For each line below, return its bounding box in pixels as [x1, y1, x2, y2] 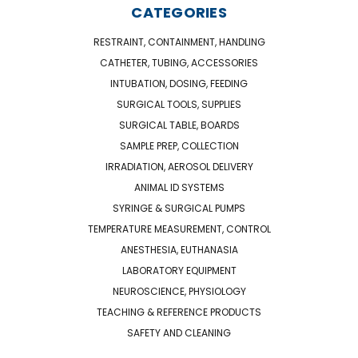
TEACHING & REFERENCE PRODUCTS [97, 304, 261, 319]
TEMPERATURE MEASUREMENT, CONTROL [87, 221, 271, 236]
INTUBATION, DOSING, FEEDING [110, 76, 248, 90]
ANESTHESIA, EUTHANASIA [120, 242, 238, 257]
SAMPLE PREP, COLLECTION [119, 138, 239, 153]
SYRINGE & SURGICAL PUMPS [113, 201, 245, 215]
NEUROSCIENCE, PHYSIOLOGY [112, 284, 246, 298]
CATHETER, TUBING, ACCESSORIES [100, 55, 258, 70]
